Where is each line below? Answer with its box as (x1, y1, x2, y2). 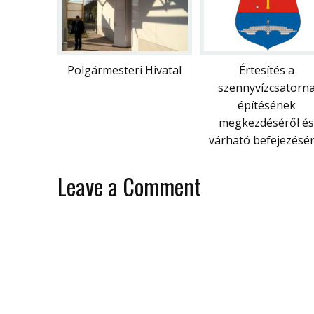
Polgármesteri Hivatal (67, 62, 182, 78)
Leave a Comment (57, 169, 201, 203)
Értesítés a (238, 62, 294, 78)
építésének (237, 97, 296, 113)
